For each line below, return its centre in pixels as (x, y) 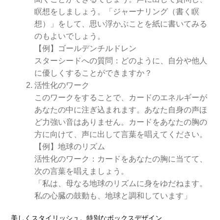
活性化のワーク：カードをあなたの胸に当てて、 (121, 159)
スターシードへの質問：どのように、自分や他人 (121, 60)
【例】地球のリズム (70, 146)
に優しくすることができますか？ (94, 73)
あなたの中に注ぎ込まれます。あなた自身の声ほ (121, 110)
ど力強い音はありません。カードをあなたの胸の (121, 122)
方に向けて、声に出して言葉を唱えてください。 (121, 134)
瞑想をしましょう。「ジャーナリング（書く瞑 (117, 11)
